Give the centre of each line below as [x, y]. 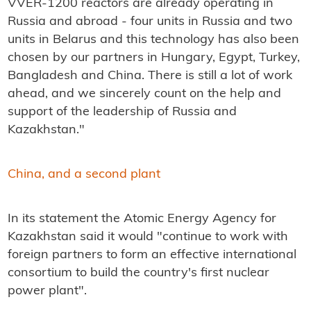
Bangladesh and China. [77, 76]
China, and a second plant [84, 175]
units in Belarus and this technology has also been [153, 40]
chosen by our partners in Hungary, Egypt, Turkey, [153, 58]
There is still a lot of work [220, 76]
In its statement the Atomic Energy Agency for [142, 219]
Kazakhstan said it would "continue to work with [148, 237]
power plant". [47, 292]
